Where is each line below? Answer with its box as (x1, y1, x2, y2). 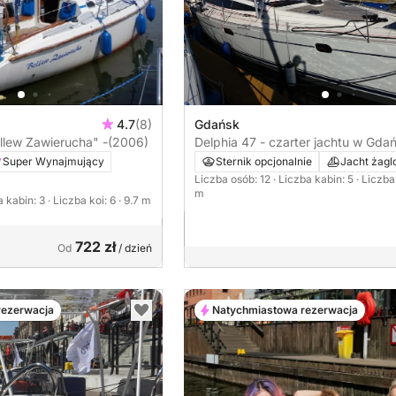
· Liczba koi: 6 (48, 193, 118, 207)
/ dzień (116, 240, 152, 255)
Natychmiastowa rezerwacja (212, 302, 358, 316)
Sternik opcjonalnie (216, 154, 312, 168)
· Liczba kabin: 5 (273, 171, 356, 186)
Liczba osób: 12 (194, 171, 273, 186)
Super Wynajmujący (3, 154, 104, 168)
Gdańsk (194, 116, 240, 132)
